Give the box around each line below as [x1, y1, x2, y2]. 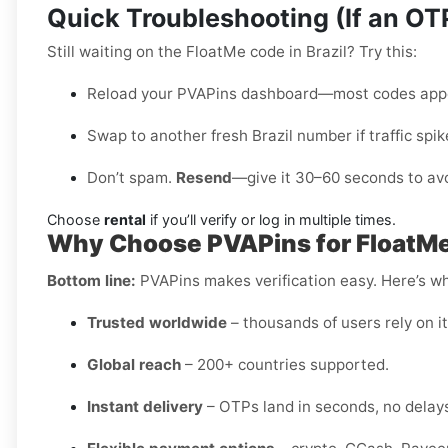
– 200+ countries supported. [181, 355, 389, 375]
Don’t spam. [87, 168, 176, 188]
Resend [176, 168, 232, 188]
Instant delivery [87, 397, 203, 417]
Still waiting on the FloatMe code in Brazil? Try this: [47, 42, 417, 62]
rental [104, 211, 146, 229]
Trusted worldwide [87, 313, 227, 333]
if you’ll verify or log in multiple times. [146, 211, 396, 229]
